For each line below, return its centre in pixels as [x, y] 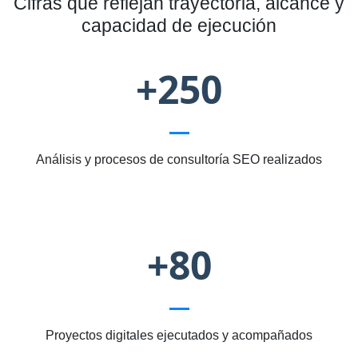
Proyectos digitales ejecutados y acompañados [179, 336]
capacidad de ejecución [179, 26]
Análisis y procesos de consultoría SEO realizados [179, 160]
